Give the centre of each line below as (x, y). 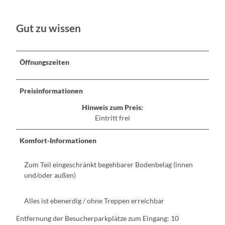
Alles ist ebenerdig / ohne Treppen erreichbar (94, 200)
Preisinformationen (51, 91)
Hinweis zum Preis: (113, 107)
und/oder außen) (50, 175)
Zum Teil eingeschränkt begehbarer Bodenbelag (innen (108, 164)
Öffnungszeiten (45, 62)
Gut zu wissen (48, 28)
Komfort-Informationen (58, 141)
